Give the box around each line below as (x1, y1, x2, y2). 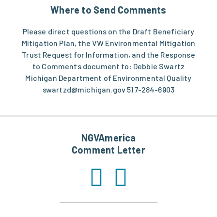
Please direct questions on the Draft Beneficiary (22, 27, 195, 36)
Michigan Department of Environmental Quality (25, 73, 192, 83)
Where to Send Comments (50, 4, 167, 16)
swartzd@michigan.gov (42, 85, 126, 94)
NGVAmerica (81, 132, 136, 144)
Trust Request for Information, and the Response (22, 50, 195, 60)
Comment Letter (72, 144, 145, 156)
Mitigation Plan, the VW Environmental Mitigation (21, 38, 196, 48)
